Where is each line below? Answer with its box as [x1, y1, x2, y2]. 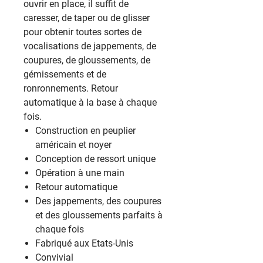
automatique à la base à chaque [23, 97, 157, 108]
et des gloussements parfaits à [35, 210, 163, 221]
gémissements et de [23, 69, 106, 80]
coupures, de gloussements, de [23, 55, 150, 66]
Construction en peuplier [35, 125, 136, 136]
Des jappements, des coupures [35, 195, 161, 207]
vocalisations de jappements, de [23, 41, 156, 52]
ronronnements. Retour [23, 83, 118, 94]
